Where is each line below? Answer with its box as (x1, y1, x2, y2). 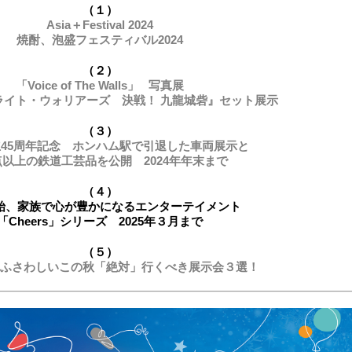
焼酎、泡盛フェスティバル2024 (16, 33, 183, 47)
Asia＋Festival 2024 (46, 18, 153, 32)
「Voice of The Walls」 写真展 (16, 79, 184, 93)
